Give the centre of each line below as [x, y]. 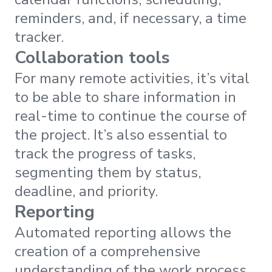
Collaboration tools [92, 57]
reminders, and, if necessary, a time [131, 18]
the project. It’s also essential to [121, 134]
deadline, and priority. [86, 191]
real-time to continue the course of [131, 116]
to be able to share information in [125, 97]
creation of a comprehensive [107, 251]
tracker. [39, 37]
